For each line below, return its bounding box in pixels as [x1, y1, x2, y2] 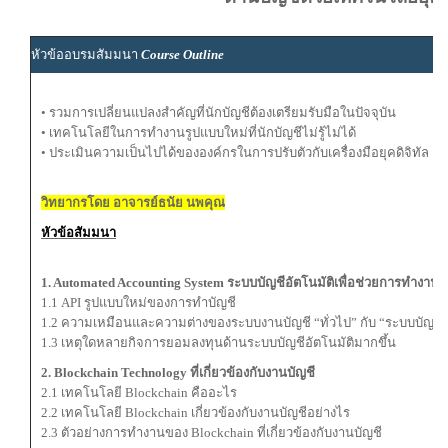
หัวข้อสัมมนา [41, 225, 116, 240]
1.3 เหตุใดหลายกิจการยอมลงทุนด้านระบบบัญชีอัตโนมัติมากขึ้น [41, 335, 396, 350]
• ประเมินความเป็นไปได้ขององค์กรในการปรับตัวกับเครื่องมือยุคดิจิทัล [41, 145, 429, 160]
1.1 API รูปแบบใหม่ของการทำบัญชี [41, 295, 236, 310]
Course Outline [141, 47, 224, 62]
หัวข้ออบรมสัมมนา [31, 47, 138, 62]
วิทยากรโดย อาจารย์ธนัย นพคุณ [41, 195, 225, 210]
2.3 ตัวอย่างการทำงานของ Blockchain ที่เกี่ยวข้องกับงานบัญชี [41, 425, 382, 440]
